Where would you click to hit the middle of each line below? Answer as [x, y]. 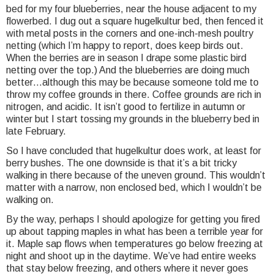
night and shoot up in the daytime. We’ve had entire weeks [131, 256]
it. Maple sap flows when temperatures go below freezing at [135, 244]
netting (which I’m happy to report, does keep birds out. [125, 46]
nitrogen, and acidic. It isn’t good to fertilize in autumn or [126, 107]
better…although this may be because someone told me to [132, 83]
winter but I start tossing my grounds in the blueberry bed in [133, 119]
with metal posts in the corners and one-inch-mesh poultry [130, 34]
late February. [36, 131]
